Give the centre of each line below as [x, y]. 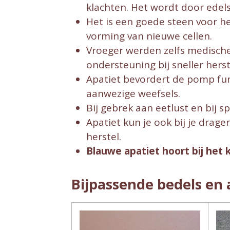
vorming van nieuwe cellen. [149, 36]
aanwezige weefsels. [133, 94]
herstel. [103, 137]
